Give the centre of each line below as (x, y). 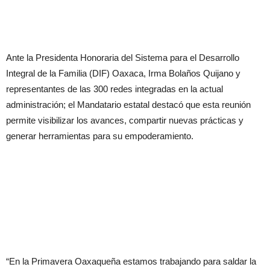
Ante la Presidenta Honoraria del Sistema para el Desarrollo (123, 58)
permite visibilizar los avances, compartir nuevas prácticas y (125, 120)
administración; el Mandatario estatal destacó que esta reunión (128, 105)
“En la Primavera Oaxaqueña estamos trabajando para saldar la (131, 261)
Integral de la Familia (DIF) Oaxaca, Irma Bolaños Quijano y (123, 73)
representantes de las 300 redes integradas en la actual (115, 89)
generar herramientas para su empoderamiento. (100, 136)
